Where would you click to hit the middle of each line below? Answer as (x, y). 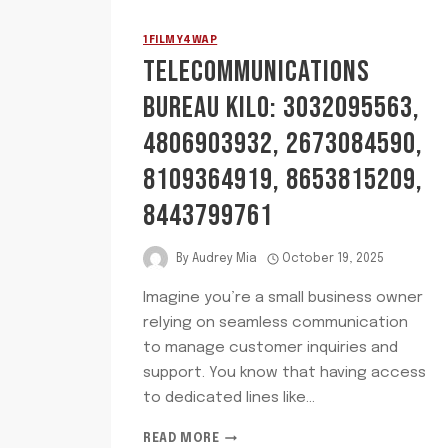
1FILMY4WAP (180, 40)
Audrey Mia (225, 258)
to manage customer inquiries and (270, 348)
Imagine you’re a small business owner (283, 298)
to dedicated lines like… (229, 398)
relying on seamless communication (275, 323)
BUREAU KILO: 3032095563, (281, 108)
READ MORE (181, 439)
